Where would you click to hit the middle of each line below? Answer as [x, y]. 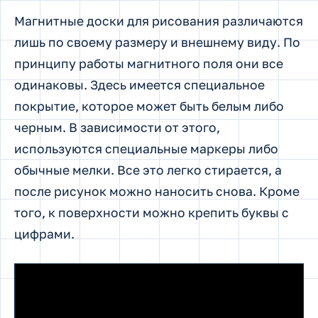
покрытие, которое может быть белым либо [149, 106]
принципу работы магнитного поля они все [149, 63]
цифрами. [44, 234]
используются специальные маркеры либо [146, 148]
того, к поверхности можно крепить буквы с [152, 212]
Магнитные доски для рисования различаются [159, 21]
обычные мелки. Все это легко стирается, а [148, 170]
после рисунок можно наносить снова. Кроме [157, 191]
